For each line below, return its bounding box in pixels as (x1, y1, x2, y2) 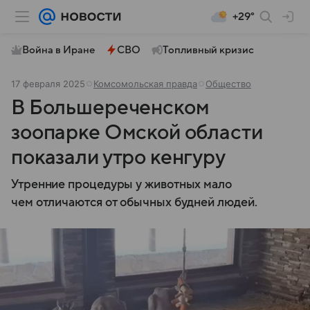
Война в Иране (22, 44, 95, 55)
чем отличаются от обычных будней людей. (11, 196, 257, 209)
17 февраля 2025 (11, 78, 85, 89)
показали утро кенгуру (11, 146, 226, 169)
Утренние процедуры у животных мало (11, 178, 232, 191)
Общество (206, 78, 251, 89)
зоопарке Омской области (11, 121, 263, 144)
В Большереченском (11, 96, 210, 119)
